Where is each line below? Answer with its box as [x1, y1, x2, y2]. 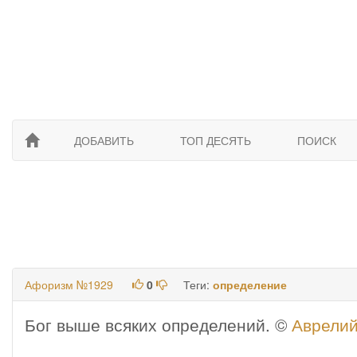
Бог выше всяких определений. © [25, 312, 292, 336]
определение [213, 277, 287, 292]
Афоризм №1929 [25, 277, 113, 292]
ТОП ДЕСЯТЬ [180, 132, 251, 148]
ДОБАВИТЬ [74, 132, 134, 148]
